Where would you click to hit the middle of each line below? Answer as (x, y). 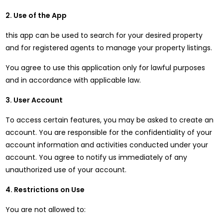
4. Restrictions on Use (45, 190)
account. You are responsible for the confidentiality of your (109, 132)
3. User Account (34, 100)
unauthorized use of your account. (66, 170)
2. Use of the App (36, 15)
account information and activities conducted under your (107, 145)
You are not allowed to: (46, 210)
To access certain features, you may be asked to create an (110, 120)
